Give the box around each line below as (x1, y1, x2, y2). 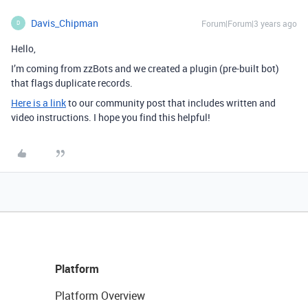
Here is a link (11, 96, 66, 109)
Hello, (11, 41, 36, 55)
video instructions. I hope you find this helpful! (11, 110, 210, 124)
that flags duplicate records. (11, 76, 133, 89)
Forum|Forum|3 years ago (201, 17, 297, 29)
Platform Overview (55, 287, 145, 303)
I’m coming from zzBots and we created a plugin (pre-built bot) (11, 61, 279, 75)
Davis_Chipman (31, 16, 98, 30)
